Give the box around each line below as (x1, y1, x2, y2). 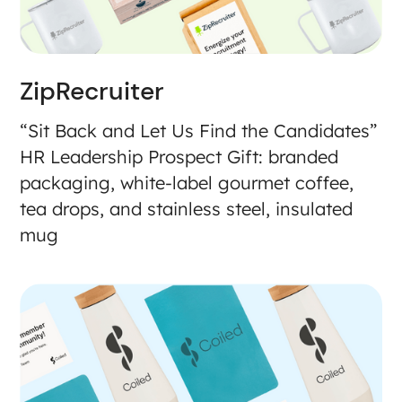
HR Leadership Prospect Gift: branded (20, 144, 339, 168)
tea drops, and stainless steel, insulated (20, 197, 354, 220)
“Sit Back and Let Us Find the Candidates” (20, 118, 379, 142)
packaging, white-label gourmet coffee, (20, 170, 354, 194)
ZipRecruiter (20, 74, 165, 108)
